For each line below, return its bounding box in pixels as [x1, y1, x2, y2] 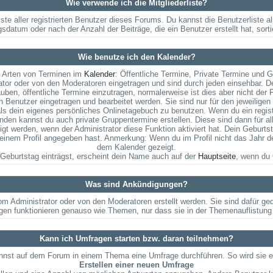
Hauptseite [198, 152, 236, 161]
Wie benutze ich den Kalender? [77, 52, 196, 62]
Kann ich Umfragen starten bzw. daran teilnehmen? [40, 234, 233, 243]
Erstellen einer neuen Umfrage [79, 260, 194, 269]
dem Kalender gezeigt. [96, 143, 176, 152]
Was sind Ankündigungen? [85, 180, 188, 189]
